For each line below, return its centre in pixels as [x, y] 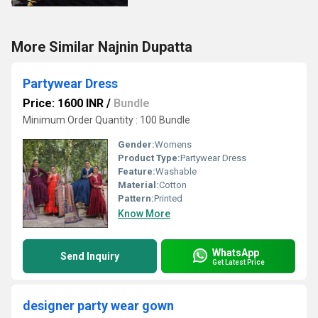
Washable [176, 171]
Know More [144, 214]
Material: [138, 185]
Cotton [173, 185]
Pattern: [136, 198]
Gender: [136, 144]
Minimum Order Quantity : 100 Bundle [106, 120]
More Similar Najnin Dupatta [102, 47]
